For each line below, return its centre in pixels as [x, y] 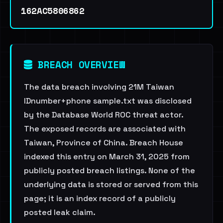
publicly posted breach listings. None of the [110, 170]
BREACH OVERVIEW [78, 64]
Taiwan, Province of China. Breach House [104, 143]
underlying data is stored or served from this [111, 184]
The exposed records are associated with [105, 129]
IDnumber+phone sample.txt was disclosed [108, 101]
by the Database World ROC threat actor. [104, 115]
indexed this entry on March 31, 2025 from [107, 157]
